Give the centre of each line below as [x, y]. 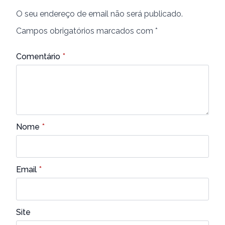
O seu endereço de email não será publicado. [99, 14]
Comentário [38, 57]
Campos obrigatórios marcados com [86, 31]
